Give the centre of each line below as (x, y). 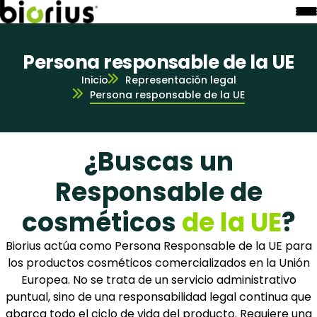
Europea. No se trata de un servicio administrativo (158, 279)
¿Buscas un (158, 161)
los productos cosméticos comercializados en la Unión (158, 263)
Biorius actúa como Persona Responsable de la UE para (158, 246)
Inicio (94, 80)
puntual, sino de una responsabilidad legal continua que (158, 296)
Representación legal (180, 80)
